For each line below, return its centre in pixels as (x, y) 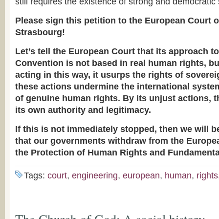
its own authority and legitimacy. (83, 110)
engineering (95, 175)
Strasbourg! (40, 32)
